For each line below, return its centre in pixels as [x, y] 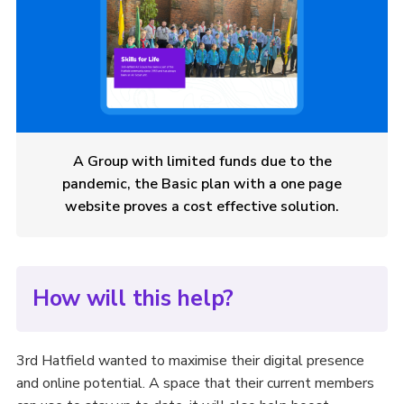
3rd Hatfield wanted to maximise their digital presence [190, 360]
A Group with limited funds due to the [202, 161]
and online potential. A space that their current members [195, 383]
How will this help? [133, 298]
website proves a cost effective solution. [202, 206]
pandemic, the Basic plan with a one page [202, 184]
